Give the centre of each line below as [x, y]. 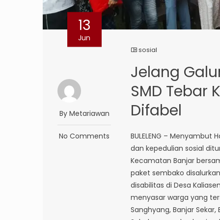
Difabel [156, 111]
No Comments [84, 136]
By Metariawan [84, 114]
